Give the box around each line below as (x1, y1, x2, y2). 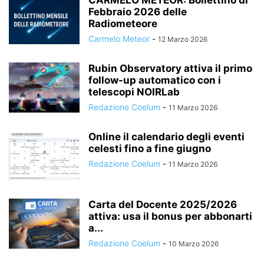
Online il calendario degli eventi (88, 131, 245, 143)
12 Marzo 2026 (158, 35, 207, 44)
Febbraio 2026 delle (88, 6, 187, 18)
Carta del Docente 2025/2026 (88, 199, 237, 210)
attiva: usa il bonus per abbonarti (88, 210, 252, 222)
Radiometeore (88, 18, 157, 29)
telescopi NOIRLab (88, 86, 180, 98)
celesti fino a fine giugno (88, 143, 211, 154)
